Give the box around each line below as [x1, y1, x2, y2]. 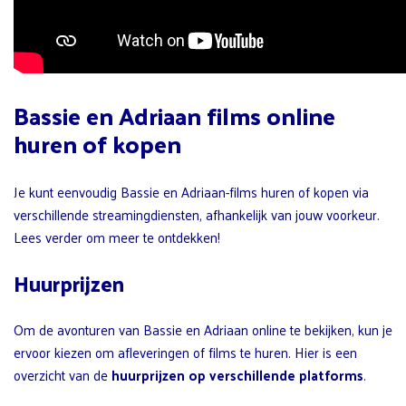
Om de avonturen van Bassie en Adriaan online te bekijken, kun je [14, 316, 392, 342]
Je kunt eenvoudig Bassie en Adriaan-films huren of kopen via [14, 179, 369, 204]
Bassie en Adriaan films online [14, 93, 335, 137]
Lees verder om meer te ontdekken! [14, 224, 220, 249]
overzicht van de [14, 362, 111, 387]
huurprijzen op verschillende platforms [111, 362, 363, 387]
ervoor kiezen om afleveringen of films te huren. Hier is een [14, 339, 357, 364]
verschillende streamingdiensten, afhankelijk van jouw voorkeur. [14, 201, 380, 227]
